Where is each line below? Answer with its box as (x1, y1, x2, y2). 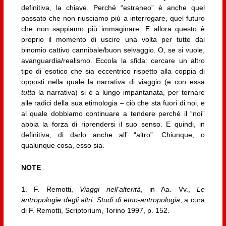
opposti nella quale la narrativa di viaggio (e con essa (21, 78, 205, 86)
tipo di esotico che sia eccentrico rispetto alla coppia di (21, 67, 205, 76)
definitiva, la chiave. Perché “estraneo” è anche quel (21, 4, 205, 12)
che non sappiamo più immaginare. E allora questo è (21, 25, 205, 33)
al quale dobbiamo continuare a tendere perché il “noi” (21, 109, 205, 118)
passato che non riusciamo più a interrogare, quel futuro (21, 14, 205, 23)
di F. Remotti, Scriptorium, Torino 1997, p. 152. (21, 206, 169, 215)
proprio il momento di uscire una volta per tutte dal (21, 35, 205, 44)
